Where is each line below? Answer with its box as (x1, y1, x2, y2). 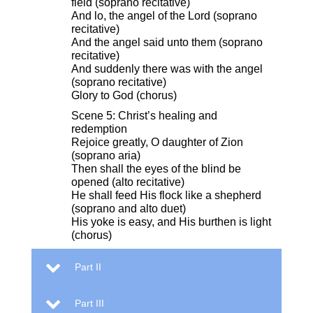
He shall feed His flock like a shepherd (71, 189, 261, 202)
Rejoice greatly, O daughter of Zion (71, 136, 243, 149)
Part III (75, 298, 104, 310)
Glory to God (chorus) (71, 89, 177, 102)
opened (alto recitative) (71, 176, 184, 189)
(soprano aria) (71, 150, 140, 162)
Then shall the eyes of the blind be (71, 163, 241, 175)
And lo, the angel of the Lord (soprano (71, 10, 257, 22)
